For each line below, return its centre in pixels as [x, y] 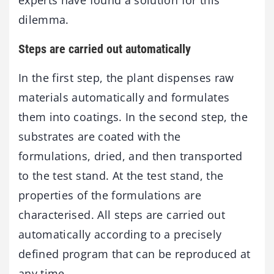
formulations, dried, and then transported [131, 156]
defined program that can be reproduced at [135, 254]
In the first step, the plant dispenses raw [126, 78]
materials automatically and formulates [124, 97]
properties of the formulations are [110, 195]
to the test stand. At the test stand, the [121, 176]
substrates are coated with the [100, 136]
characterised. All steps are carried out [122, 215]
